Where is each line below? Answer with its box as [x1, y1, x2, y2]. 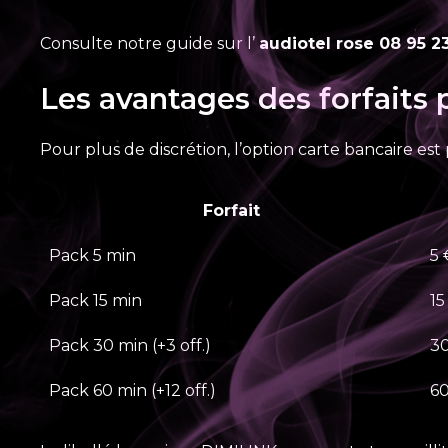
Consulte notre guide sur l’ [40, 34, 259, 53]
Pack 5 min [49, 246, 136, 265]
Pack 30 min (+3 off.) [49, 336, 211, 355]
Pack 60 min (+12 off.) [49, 381, 216, 400]
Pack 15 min [49, 291, 142, 310]
